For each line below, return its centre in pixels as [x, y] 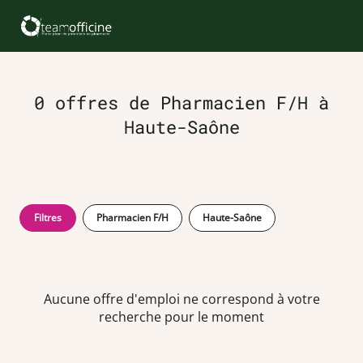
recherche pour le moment [181, 317]
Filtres [48, 218]
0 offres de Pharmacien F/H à [181, 102]
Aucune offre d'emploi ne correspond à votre [181, 299]
